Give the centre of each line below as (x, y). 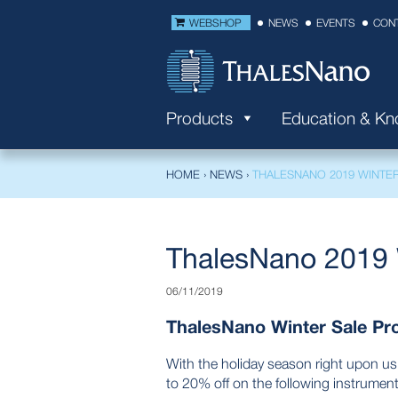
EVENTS (336, 23)
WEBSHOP (215, 23)
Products (199, 119)
